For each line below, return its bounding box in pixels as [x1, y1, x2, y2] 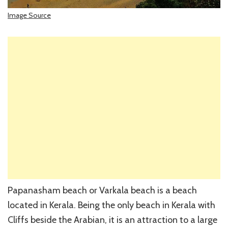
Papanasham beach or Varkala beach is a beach [8, 185, 197, 196]
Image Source [8, 11, 51, 20]
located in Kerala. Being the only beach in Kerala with [8, 199, 215, 211]
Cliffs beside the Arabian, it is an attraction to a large [8, 214, 217, 226]
